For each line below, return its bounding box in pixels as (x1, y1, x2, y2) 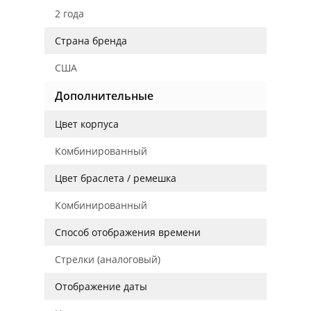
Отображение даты (55, 280, 147, 293)
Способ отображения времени (55, 226, 201, 239)
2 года (55, 7, 84, 20)
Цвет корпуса (55, 117, 119, 131)
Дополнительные (55, 88, 153, 103)
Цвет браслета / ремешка (55, 171, 176, 185)
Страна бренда (55, 34, 127, 47)
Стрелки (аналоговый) (55, 253, 160, 266)
